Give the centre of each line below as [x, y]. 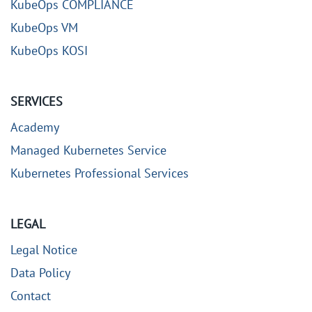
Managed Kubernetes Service [88, 150]
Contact [31, 295]
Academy [35, 127]
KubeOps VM [44, 27]
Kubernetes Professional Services [100, 173]
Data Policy [40, 272]
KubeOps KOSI [49, 50]
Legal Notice [44, 249]
